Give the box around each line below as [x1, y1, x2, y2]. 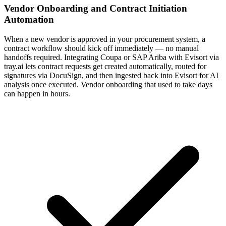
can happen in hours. [4, 89, 70, 98]
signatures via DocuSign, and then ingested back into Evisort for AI [4, 71, 218, 80]
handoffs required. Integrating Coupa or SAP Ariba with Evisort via [4, 52, 219, 62]
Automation [4, 14, 54, 25]
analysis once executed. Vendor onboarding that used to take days [4, 80, 212, 89]
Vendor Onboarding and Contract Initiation [4, 3, 187, 14]
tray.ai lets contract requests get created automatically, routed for [4, 62, 206, 71]
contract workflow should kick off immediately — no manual [4, 43, 199, 52]
